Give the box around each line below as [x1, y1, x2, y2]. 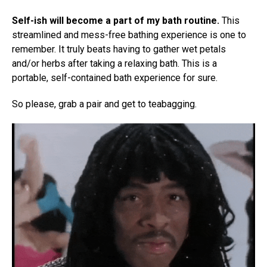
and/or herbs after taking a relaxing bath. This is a [12, 57, 217, 69]
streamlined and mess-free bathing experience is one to [12, 29, 246, 41]
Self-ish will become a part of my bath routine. [12, 14, 219, 26]
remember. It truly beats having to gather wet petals [12, 43, 226, 55]
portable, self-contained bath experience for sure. [12, 72, 218, 83]
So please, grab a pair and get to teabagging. [12, 98, 197, 110]
